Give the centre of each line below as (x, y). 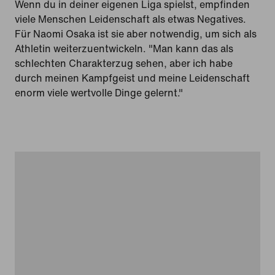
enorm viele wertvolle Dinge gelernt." (99, 93)
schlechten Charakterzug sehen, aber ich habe (124, 63)
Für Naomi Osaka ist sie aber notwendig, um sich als (136, 34)
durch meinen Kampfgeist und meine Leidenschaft (132, 78)
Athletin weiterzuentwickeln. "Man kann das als (124, 48)
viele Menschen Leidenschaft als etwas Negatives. (130, 19)
